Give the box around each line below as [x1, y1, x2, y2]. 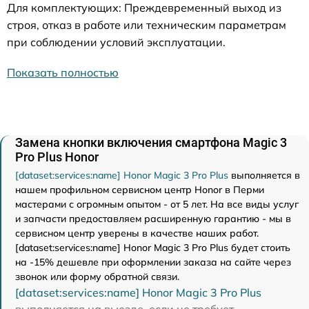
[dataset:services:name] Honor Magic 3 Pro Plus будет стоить [15, 241, 290, 255]
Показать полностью [7, 66, 119, 80]
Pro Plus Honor [15, 150, 99, 165]
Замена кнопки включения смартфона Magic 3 [15, 135, 287, 150]
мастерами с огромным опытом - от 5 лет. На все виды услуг [15, 198, 299, 211]
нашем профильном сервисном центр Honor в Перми [15, 183, 264, 197]
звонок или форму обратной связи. [15, 270, 179, 283]
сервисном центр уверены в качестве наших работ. [15, 227, 259, 240]
